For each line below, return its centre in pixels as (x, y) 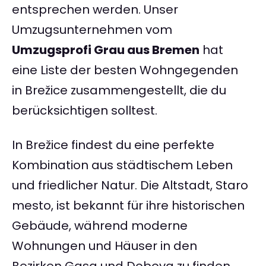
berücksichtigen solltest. (85, 111)
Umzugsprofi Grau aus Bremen (106, 50)
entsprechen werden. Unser (95, 10)
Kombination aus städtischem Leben (122, 165)
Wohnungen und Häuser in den (104, 246)
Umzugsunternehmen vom (92, 30)
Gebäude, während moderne (100, 226)
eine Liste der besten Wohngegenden (125, 70)
